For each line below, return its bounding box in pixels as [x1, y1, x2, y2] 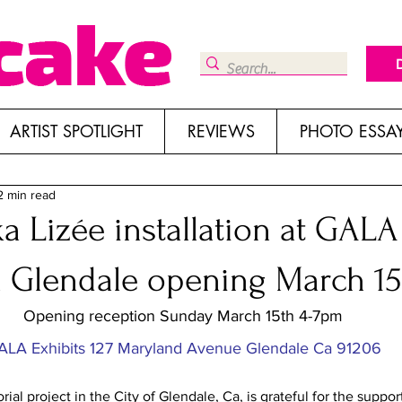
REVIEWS [187, 120, 255, 142]
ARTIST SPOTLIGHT [9, 120, 143, 142]
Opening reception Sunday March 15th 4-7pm [23, 307, 343, 325]
